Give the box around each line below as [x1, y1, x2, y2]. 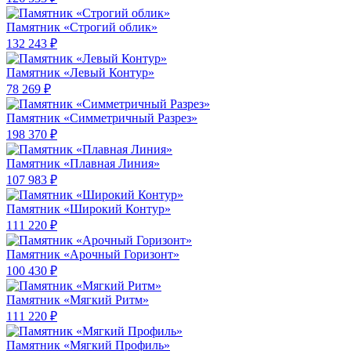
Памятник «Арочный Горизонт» [6, 248, 179, 262]
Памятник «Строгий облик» [6, 20, 157, 34]
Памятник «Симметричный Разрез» [6, 111, 197, 125]
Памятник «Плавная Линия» [6, 157, 160, 171]
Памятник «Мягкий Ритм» [6, 293, 149, 307]
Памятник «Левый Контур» [6, 66, 154, 80]
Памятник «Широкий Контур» [6, 202, 171, 216]
